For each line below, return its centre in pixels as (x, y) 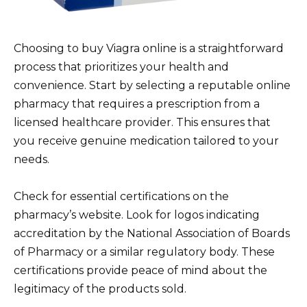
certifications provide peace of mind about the (140, 271)
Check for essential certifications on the (121, 197)
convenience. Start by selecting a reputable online (152, 86)
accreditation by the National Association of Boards (152, 234)
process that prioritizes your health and (121, 67)
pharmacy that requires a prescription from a (137, 104)
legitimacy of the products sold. (100, 289)
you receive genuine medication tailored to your (146, 141)
